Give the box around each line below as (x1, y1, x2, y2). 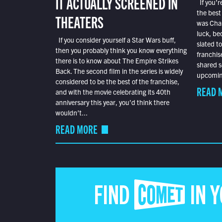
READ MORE (55, 121, 98, 137)
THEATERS (55, 11, 104, 32)
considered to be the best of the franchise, (55, 77, 179, 86)
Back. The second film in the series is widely (55, 66, 183, 76)
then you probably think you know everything (55, 46, 187, 55)
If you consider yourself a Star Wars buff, (55, 35, 176, 45)
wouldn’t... (55, 108, 88, 117)
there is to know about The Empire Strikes (55, 56, 178, 65)
